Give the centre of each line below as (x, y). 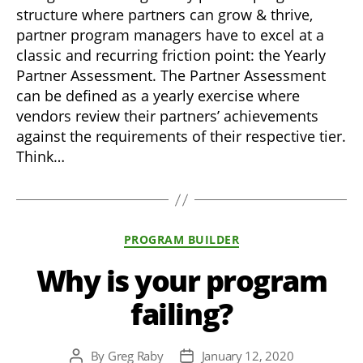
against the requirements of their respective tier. (181, 137)
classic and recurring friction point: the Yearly (171, 56)
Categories (216, 237)
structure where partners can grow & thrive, (164, 15)
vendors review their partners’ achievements (167, 116)
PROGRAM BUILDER (181, 240)
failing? (181, 314)
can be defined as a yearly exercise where (158, 96)
